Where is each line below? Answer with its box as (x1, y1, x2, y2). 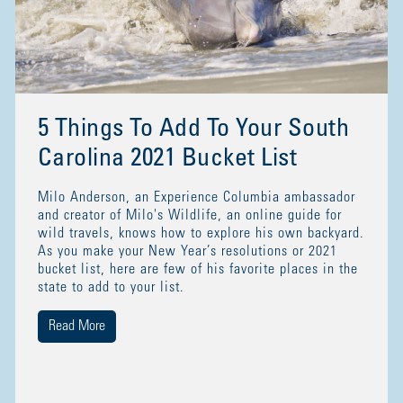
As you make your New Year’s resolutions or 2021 (37, 244, 337, 259)
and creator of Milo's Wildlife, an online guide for (37, 208, 342, 223)
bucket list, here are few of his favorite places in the (37, 262, 358, 277)
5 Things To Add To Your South (37, 117, 350, 143)
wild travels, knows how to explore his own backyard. (37, 226, 364, 241)
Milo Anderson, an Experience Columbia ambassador (37, 190, 355, 205)
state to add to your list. (37, 280, 189, 295)
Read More (48, 318, 105, 334)
